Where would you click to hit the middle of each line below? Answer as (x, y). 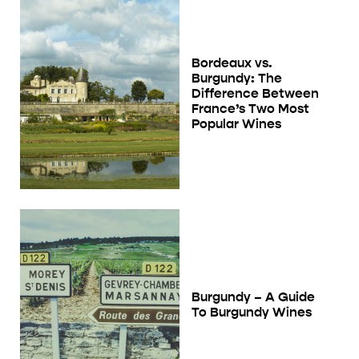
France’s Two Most (250, 108)
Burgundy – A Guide (253, 296)
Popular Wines (236, 123)
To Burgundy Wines (252, 312)
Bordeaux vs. (232, 63)
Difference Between (255, 93)
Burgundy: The (237, 78)
